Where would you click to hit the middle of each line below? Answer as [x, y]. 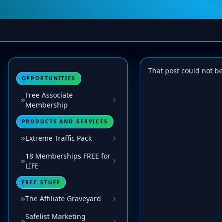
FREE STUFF [41, 183]
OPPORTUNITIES [49, 79]
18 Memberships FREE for [68, 156]
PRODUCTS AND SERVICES [65, 122]
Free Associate [49, 95]
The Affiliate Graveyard [63, 199]
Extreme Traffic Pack [58, 138]
